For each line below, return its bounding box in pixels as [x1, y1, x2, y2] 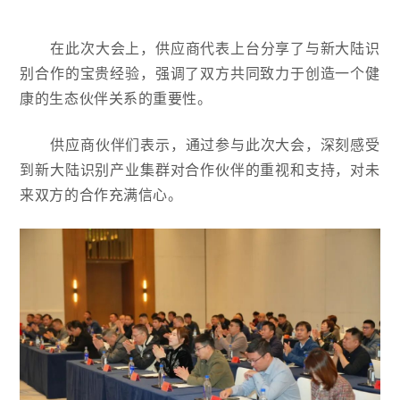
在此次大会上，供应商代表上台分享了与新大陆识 [50, 38, 380, 59]
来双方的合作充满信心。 [20, 185, 183, 205]
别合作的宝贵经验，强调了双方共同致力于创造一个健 [20, 63, 380, 84]
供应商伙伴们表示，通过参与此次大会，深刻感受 [50, 135, 380, 155]
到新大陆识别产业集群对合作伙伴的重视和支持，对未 [20, 160, 380, 180]
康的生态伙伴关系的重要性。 [20, 88, 212, 109]
